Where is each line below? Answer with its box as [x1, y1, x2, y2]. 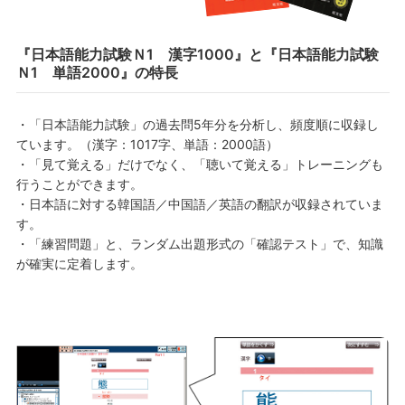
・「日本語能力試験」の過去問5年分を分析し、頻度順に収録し [15, 117, 379, 132]
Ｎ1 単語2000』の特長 [15, 63, 178, 81]
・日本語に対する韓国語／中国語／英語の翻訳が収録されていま [15, 196, 383, 212]
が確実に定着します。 [15, 256, 143, 271]
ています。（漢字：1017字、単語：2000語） [15, 137, 278, 152]
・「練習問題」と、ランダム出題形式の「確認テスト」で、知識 [15, 236, 383, 251]
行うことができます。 [15, 176, 143, 192]
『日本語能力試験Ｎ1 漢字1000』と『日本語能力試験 [15, 45, 379, 63]
